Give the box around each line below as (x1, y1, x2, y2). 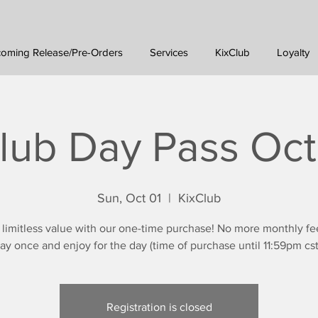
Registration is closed (106, 301, 212, 313)
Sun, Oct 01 (97, 191, 161, 205)
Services (150, 46, 189, 58)
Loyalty (276, 46, 309, 58)
